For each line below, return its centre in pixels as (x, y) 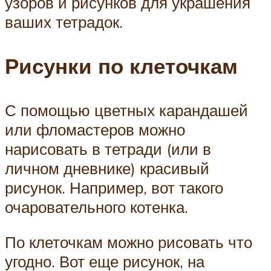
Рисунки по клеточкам (121, 66)
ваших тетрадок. (64, 22)
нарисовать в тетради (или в (108, 149)
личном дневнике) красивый (107, 168)
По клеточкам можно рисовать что (129, 242)
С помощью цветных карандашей (126, 110)
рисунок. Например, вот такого (114, 188)
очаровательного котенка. (96, 207)
